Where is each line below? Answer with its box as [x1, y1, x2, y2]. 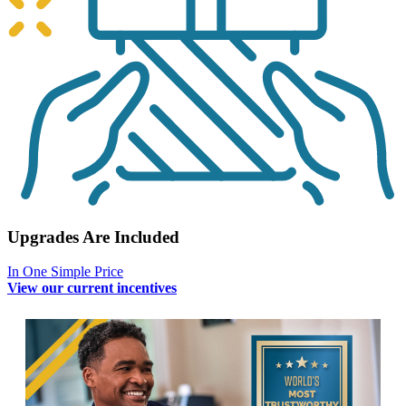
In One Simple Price [7, 264, 123, 280]
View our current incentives [7, 280, 177, 296]
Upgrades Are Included [7, 227, 179, 246]
